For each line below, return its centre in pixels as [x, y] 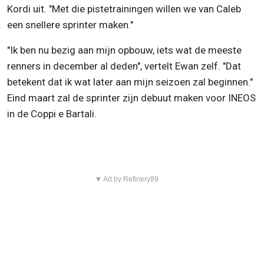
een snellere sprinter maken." [70, 24]
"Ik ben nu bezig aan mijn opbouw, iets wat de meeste [124, 50]
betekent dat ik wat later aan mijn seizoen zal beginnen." [130, 82]
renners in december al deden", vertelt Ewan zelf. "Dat [124, 66]
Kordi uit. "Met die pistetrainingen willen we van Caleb [124, 9]
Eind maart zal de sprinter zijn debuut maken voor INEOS [131, 98]
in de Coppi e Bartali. [53, 113]
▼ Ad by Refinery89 [126, 179]
